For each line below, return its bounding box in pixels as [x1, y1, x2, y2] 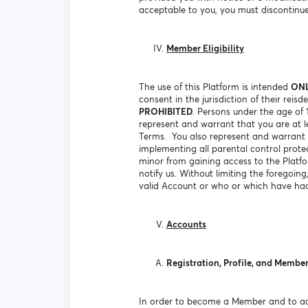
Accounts [166, 219, 206, 230]
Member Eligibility [166, 43, 244, 54]
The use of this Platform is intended [139, 81, 291, 93]
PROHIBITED [139, 106, 192, 118]
